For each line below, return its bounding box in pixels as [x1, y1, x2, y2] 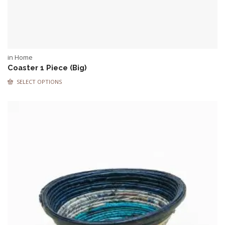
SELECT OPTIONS [17, 78, 62, 85]
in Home [8, 53, 33, 62]
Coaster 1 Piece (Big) [8, 63, 87, 72]
